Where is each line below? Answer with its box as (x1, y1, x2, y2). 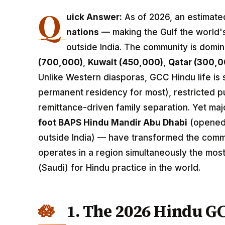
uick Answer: (66, 12, 123, 23)
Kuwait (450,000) (88, 57, 163, 68)
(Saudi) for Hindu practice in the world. (38, 163, 200, 173)
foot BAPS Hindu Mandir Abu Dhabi (38, 118, 187, 128)
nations (66, 27, 99, 38)
